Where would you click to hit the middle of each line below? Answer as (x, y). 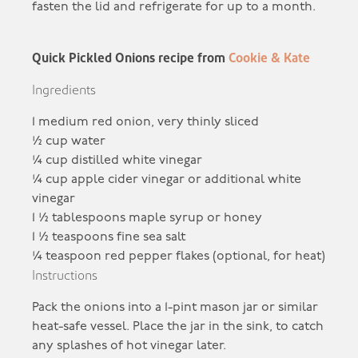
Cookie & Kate (270, 58)
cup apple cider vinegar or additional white (174, 179)
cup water (76, 141)
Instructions (65, 275)
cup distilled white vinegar (124, 160)
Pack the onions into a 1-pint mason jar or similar (175, 307)
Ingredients (64, 90)
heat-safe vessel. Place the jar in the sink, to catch (178, 326)
